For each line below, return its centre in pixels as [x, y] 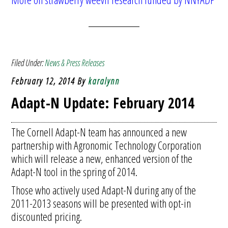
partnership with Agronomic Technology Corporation [106, 145]
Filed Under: [28, 63]
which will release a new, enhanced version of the [102, 158]
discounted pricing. [47, 216]
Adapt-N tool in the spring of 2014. [75, 172]
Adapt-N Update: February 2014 [103, 103]
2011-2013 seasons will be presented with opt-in [101, 203]
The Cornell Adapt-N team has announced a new [99, 132]
